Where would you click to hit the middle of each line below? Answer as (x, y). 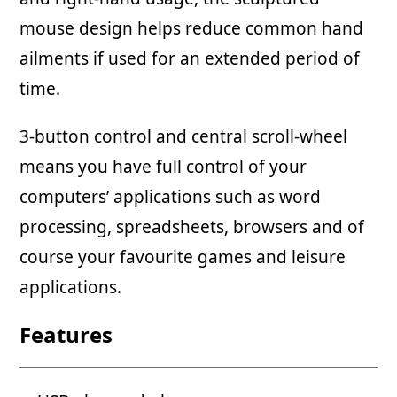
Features (66, 334)
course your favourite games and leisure (183, 257)
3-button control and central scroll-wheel (184, 136)
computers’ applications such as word (171, 196)
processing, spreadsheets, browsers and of (192, 226)
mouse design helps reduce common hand (192, 28)
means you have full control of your (163, 166)
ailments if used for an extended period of (190, 58)
